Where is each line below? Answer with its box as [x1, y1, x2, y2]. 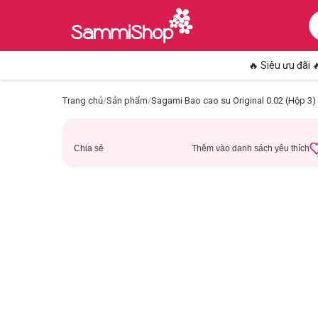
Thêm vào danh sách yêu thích [191, 143, 309, 153]
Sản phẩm [106, 95, 148, 106]
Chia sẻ [74, 143, 104, 153]
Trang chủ [62, 95, 103, 106]
